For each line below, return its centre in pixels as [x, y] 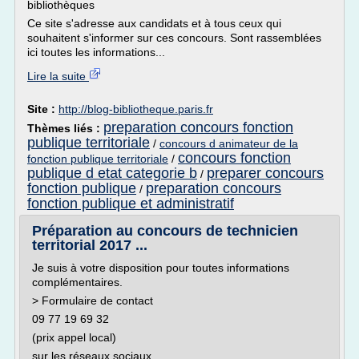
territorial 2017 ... [90, 245]
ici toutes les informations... [96, 52]
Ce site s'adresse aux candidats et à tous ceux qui [154, 23]
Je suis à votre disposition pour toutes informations [161, 268]
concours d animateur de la [229, 143]
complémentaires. [77, 282]
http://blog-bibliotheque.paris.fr [136, 109]
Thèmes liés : [65, 128]
